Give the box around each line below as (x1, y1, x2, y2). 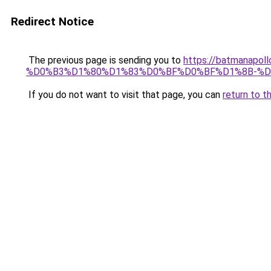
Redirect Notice (11, 15, 94, 28)
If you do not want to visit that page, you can (26, 89, 223, 100)
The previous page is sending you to (26, 54, 183, 66)
